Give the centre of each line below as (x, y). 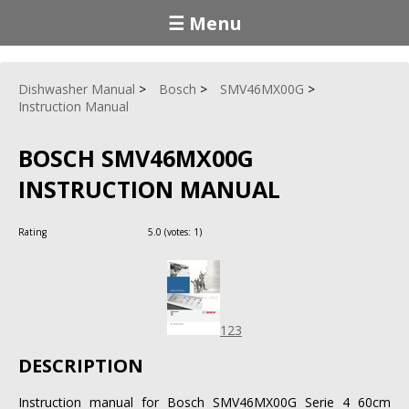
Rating (34, 231)
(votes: (178, 231)
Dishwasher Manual (77, 89)
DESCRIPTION (81, 366)
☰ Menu (204, 23)
